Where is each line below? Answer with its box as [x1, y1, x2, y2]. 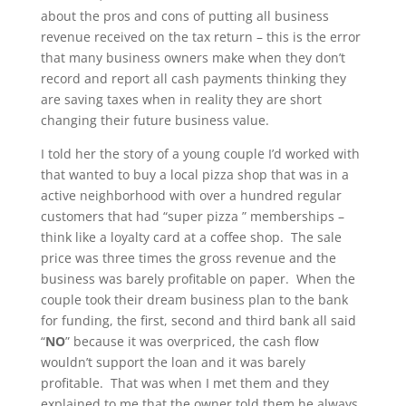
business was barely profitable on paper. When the [40, 270, 355, 287]
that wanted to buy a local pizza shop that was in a [40, 166, 349, 183]
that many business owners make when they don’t [40, 49, 345, 66]
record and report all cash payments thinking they [40, 70, 346, 87]
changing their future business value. [40, 111, 269, 129]
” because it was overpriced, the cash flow [64, 333, 319, 350]
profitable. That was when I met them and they [40, 374, 329, 391]
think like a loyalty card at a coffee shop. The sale [40, 228, 342, 246]
